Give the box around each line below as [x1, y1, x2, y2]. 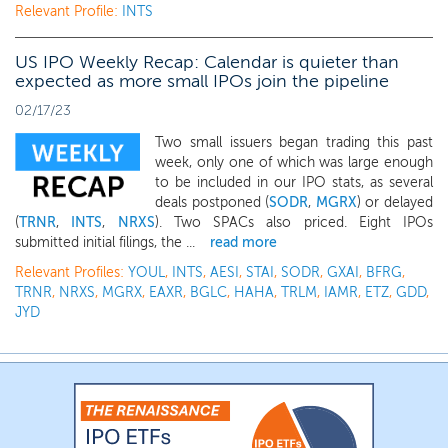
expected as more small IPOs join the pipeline [15, 70, 389, 92]
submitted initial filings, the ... [15, 234, 195, 251]
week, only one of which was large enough [155, 154, 433, 171]
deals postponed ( [155, 194, 270, 211]
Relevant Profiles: [15, 264, 128, 281]
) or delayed [356, 194, 434, 211]
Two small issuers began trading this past [155, 134, 433, 151]
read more [210, 234, 277, 251]
